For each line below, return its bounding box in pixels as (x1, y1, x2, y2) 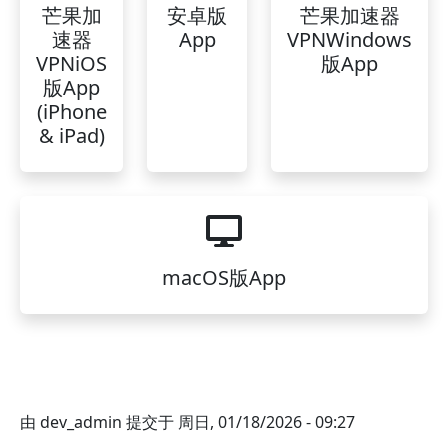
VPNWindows (287, 26, 412, 53)
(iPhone (36, 98, 107, 125)
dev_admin (40, 411, 122, 433)
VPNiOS (36, 50, 107, 77)
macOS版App (162, 264, 286, 291)
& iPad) (38, 122, 105, 149)
